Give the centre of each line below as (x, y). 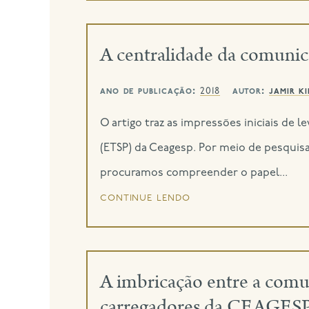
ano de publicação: (150, 91)
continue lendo (145, 197)
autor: (249, 91)
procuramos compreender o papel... (193, 173)
